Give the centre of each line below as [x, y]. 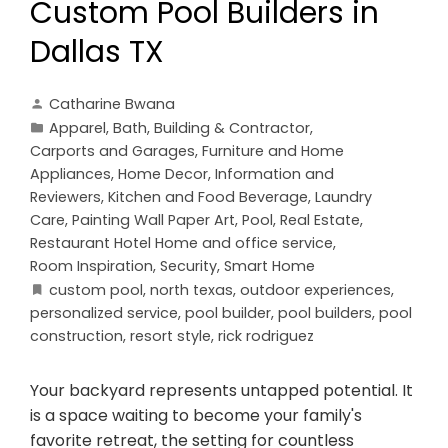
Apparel [77, 127]
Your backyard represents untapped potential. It [221, 390]
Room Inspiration [91, 265]
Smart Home [269, 265]
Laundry [343, 196]
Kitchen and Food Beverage [208, 196]
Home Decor [163, 173]
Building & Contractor [232, 127]
